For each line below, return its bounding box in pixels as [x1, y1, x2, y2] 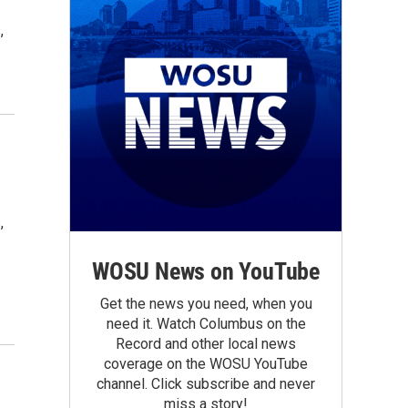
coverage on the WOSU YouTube [104, 355, 308, 372]
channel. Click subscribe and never [97, 375, 315, 393]
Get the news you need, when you [99, 295, 312, 312]
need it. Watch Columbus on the [106, 315, 306, 332]
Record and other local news [116, 335, 296, 352]
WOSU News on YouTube [92, 258, 320, 285]
